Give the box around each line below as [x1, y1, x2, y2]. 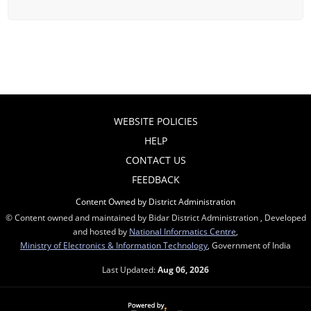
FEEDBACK [131, 172, 180, 186]
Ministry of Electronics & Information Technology [20, 239, 208, 251]
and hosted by [73, 225, 129, 237]
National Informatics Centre [129, 225, 236, 237]
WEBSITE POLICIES [113, 114, 198, 128]
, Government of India [208, 239, 291, 251]
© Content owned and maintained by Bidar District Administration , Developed [5, 211, 306, 223]
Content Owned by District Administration [76, 195, 235, 207]
